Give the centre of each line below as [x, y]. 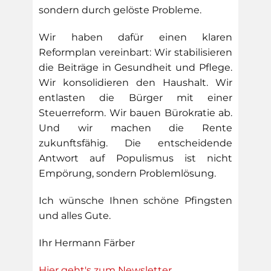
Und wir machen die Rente [135, 128]
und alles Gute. [75, 216]
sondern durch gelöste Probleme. [120, 10]
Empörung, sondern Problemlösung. [127, 173]
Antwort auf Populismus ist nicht [135, 158]
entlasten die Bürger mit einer [135, 98]
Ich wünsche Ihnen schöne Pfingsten [135, 201]
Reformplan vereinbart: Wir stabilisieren [135, 52]
